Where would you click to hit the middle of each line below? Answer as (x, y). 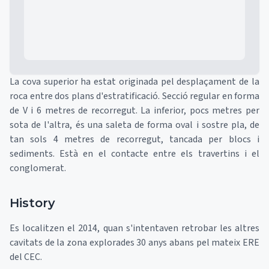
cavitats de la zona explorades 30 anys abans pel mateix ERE (134, 243)
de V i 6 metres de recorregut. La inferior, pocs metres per (134, 110)
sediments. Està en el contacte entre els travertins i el (134, 154)
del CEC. (26, 257)
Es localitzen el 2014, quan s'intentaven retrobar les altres (134, 228)
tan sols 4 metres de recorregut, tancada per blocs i (134, 139)
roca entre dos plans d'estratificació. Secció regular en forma (134, 96)
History (32, 203)
